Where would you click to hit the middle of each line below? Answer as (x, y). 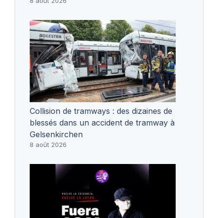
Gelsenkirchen (56, 134)
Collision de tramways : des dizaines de (101, 111)
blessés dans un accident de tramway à (102, 122)
